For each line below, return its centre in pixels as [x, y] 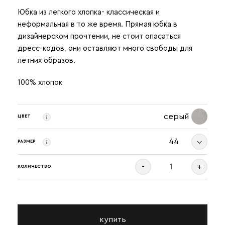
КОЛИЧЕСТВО [34, 167]
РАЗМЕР [27, 142]
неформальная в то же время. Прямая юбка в [97, 24]
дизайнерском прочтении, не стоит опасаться [99, 36]
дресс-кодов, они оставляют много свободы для [105, 48]
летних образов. [46, 60]
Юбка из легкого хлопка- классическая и [89, 12]
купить [113, 219]
